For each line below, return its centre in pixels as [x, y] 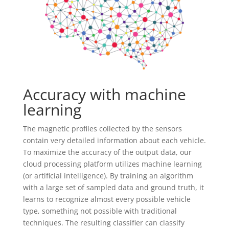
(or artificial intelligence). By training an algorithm [108, 175]
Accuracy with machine [104, 94]
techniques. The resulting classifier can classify [104, 222]
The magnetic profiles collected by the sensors [102, 128]
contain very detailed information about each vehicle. [114, 140]
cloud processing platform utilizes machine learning [112, 164]
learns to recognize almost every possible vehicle [107, 199]
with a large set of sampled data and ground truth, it [113, 187]
